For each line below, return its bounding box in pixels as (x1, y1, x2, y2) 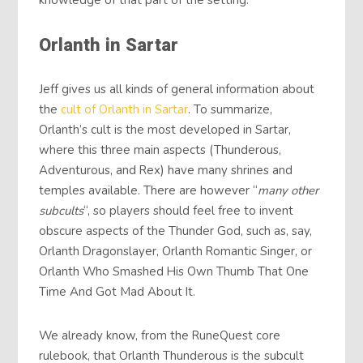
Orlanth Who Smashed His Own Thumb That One (39, 263, 310, 280)
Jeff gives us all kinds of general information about (39, 80, 315, 97)
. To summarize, (188, 100, 273, 117)
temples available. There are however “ (39, 181, 258, 199)
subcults (39, 202, 84, 219)
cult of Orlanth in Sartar (61, 100, 189, 117)
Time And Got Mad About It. (39, 283, 196, 300)
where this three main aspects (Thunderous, (39, 141, 282, 158)
